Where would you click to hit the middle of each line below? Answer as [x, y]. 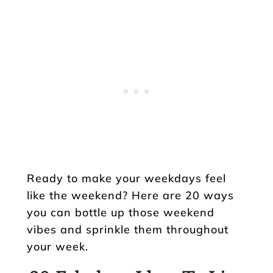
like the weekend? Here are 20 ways [130, 195]
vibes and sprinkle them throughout [128, 229]
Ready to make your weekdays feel [126, 178]
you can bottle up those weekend [121, 212]
